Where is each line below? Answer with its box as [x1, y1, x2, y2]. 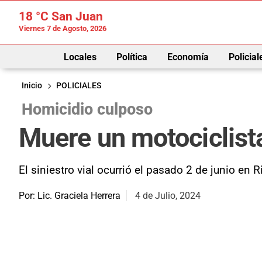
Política [116, 51, 147, 63]
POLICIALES [56, 80, 101, 91]
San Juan [49, 9, 103, 23]
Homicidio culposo [22, 99, 153, 119]
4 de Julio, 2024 [135, 189, 201, 201]
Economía [167, 51, 209, 63]
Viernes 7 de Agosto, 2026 [19, 24, 106, 33]
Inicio [22, 80, 42, 91]
